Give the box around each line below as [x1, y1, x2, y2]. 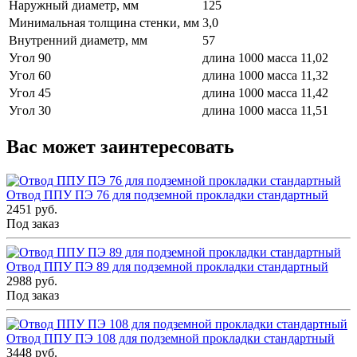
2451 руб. [6, 202, 57, 217]
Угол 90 [9, 51, 51, 65]
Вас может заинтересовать [6, 136, 234, 158]
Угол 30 [9, 104, 51, 118]
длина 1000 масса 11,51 [202, 104, 328, 118]
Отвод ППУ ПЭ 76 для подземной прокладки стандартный [6, 188, 328, 202]
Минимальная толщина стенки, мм [9, 16, 199, 30]
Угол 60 [9, 69, 51, 83]
